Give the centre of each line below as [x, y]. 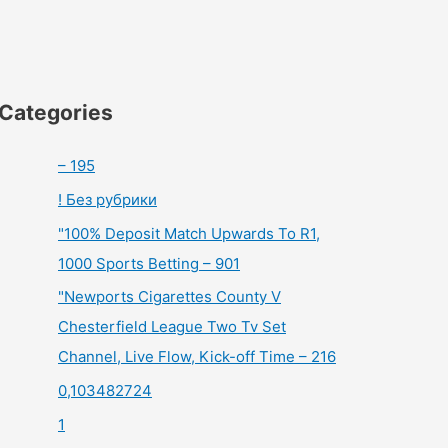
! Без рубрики [107, 199]
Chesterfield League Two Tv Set [172, 327]
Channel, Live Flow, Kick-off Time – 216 [197, 357]
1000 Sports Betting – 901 [149, 263]
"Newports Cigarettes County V [169, 297]
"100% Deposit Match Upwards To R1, [189, 233]
